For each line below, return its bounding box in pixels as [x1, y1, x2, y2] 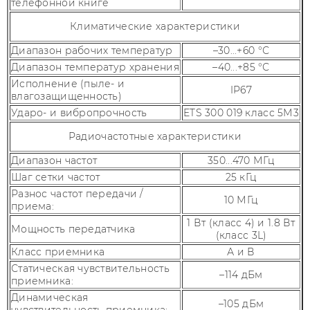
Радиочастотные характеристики [68, 130, 242, 143]
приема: [11, 200, 54, 212]
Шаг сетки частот [11, 171, 100, 183]
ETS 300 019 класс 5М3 [183, 107, 299, 119]
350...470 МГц [208, 154, 275, 167]
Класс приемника [11, 246, 105, 258]
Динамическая [11, 291, 89, 304]
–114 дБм [219, 268, 263, 281]
